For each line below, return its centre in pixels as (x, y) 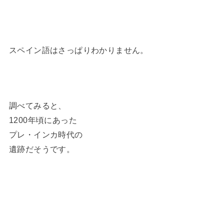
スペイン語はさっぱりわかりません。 (78, 50)
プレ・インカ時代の (46, 135)
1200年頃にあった (43, 120)
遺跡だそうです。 (42, 149)
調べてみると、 (37, 106)
